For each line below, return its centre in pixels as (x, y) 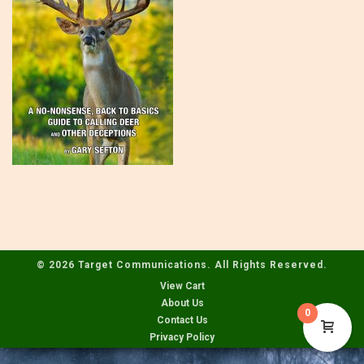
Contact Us (182, 320)
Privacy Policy (182, 337)
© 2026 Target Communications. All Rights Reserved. (182, 265)
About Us (182, 303)
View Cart (182, 286)
